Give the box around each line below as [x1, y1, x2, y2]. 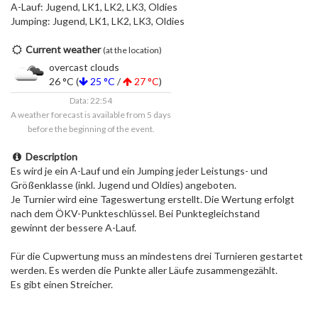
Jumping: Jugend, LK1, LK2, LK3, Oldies [11, 15, 185, 27]
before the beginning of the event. [27, 124, 155, 134]
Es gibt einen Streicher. [11, 278, 113, 290]
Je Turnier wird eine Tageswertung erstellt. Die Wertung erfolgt [11, 193, 295, 205]
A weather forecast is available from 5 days [11, 109, 171, 120]
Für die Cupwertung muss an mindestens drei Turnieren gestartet [11, 250, 303, 262]
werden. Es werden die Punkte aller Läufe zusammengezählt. [11, 264, 278, 276]
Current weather [26, 43, 101, 55]
